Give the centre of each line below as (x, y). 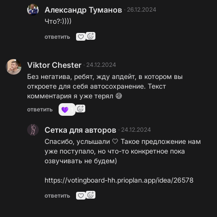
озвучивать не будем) (81, 161)
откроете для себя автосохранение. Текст (97, 86)
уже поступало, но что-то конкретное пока (115, 151)
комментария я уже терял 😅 (75, 96)
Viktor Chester (54, 65)
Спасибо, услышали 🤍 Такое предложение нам (123, 141)
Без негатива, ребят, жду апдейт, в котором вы (105, 76)
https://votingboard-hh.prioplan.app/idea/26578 (119, 180)
